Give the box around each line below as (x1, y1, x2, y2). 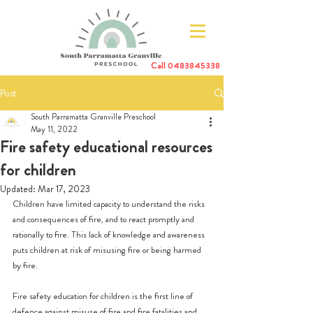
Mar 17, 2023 (38, 182, 90, 196)
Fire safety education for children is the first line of (13, 289, 195, 303)
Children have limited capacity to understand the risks (13, 197, 207, 210)
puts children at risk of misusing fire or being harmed (13, 243, 203, 256)
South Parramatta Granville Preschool (31, 110, 156, 123)
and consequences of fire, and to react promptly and (13, 212, 196, 226)
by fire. (13, 259, 40, 272)
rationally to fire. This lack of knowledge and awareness (13, 228, 207, 241)
